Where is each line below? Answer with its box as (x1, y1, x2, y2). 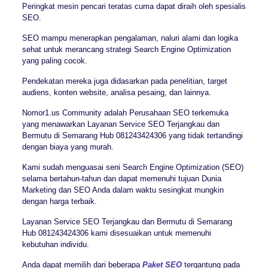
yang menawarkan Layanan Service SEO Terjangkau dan (22, 119, 220, 129)
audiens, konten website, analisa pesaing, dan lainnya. (22, 87, 211, 97)
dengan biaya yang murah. (22, 142, 114, 151)
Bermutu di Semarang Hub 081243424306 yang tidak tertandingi (22, 130, 243, 140)
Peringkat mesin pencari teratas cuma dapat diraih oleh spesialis (22, 1, 246, 11)
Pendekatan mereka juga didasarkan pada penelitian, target (22, 76, 227, 86)
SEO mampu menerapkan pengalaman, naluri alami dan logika (22, 33, 238, 42)
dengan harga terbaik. (22, 196, 97, 206)
